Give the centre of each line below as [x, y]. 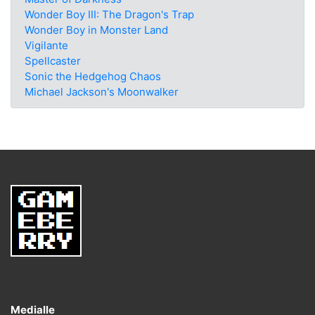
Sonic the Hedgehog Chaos [92, 76]
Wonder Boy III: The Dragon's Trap [109, 14]
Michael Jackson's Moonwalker [101, 91]
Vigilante [46, 45]
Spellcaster [52, 60]
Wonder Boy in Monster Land [96, 30]
